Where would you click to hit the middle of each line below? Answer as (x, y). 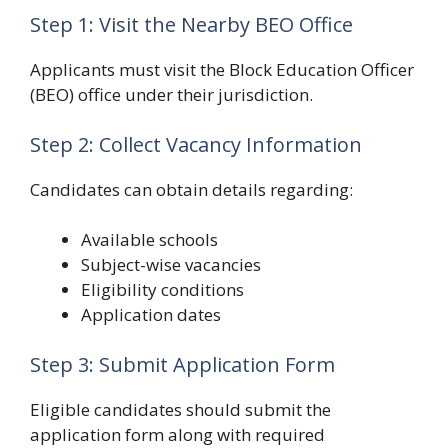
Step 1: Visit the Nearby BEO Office (191, 25)
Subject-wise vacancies (171, 265)
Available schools (149, 240)
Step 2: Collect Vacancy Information (196, 144)
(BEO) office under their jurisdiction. (171, 95)
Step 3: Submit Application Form (182, 364)
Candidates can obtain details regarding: (191, 189)
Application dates (151, 315)
